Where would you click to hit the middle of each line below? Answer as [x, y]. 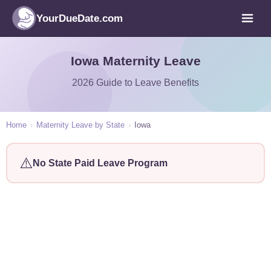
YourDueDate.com [80, 18]
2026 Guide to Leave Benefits [135, 83]
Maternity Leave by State [80, 125]
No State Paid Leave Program [100, 163]
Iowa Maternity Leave [135, 61]
